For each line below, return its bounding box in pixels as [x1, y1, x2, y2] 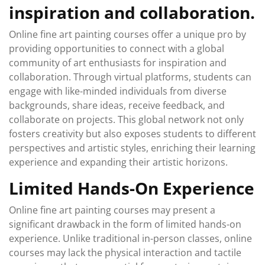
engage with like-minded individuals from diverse [9, 85, 227, 98]
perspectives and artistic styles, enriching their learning [9, 141, 256, 154]
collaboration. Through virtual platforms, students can [9, 70, 251, 83]
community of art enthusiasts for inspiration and [9, 56, 227, 69]
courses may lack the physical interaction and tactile [9, 246, 241, 259]
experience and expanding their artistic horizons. [9, 156, 228, 169]
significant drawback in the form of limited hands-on [9, 218, 241, 231]
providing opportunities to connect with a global [9, 42, 224, 55]
